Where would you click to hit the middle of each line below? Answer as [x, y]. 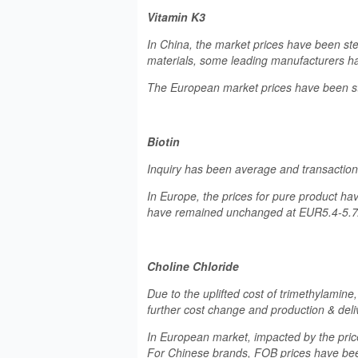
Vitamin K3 [176, 17]
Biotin [163, 141]
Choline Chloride [193, 266]
